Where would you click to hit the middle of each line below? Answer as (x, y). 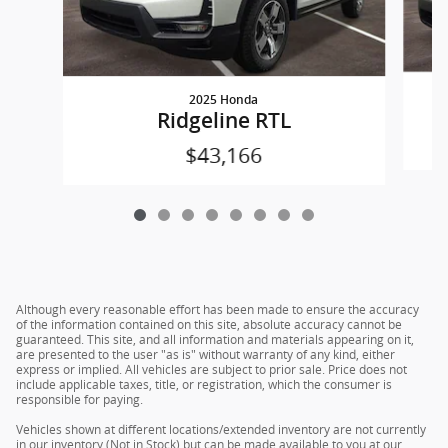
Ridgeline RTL (223, 121)
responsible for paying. (79, 400)
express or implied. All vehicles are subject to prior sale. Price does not (211, 370)
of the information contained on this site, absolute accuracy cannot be (209, 325)
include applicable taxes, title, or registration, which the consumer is (204, 385)
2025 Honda (224, 100)
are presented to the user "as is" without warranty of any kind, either (205, 355)
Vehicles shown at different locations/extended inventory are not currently (221, 430)
